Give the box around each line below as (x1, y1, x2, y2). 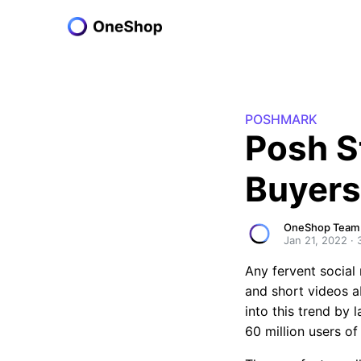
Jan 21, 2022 (284, 234, 347, 247)
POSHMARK (245, 111, 317, 127)
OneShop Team (284, 221, 359, 234)
